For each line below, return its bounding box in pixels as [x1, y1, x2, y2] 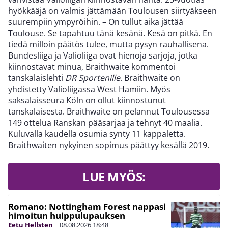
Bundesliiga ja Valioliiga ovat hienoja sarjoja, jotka [8, 50, 197, 62]
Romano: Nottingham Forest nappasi [8, 201, 166, 213]
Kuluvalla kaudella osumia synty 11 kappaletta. [8, 128, 186, 140]
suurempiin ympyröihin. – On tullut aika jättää [8, 16, 183, 28]
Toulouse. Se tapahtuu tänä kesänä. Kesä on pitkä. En [8, 27, 212, 39]
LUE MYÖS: [82, 168, 146, 185]
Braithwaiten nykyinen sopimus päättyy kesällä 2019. [8, 139, 209, 151]
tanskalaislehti [8, 72, 65, 84]
